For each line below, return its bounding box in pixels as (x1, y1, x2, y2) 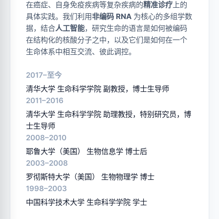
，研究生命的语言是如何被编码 (85, 23, 187, 33)
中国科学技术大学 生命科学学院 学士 (26, 197, 147, 207)
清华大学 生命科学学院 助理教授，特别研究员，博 (26, 109, 191, 119)
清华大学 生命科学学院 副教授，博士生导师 (26, 84, 169, 93)
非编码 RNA (92, 11, 131, 21)
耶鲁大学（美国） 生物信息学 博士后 (26, 146, 147, 156)
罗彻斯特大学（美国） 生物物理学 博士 (26, 172, 154, 181)
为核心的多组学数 (131, 11, 192, 21)
